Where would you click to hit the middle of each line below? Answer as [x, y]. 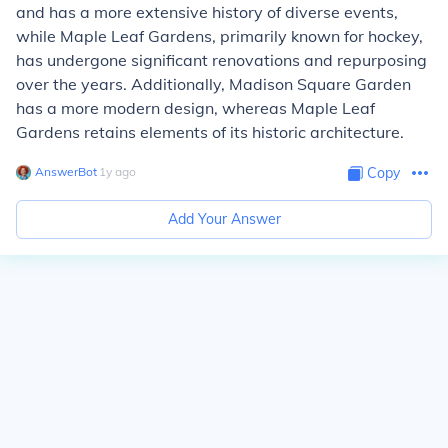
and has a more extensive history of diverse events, [207, 12]
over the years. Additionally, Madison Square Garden [213, 84]
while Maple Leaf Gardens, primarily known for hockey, [219, 36]
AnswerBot [66, 171]
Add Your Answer [224, 219]
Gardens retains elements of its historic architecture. [210, 132]
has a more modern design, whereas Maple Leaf [195, 108]
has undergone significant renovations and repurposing [221, 60]
